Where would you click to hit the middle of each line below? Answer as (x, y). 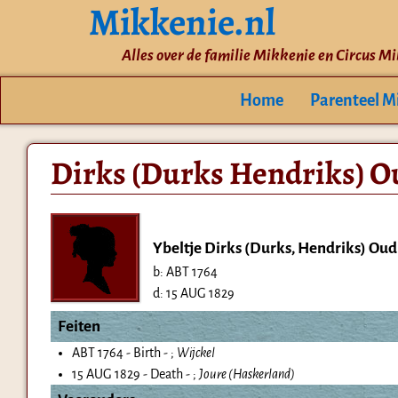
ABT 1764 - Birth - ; (124, 353)
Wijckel (195, 353)
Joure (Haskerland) (247, 374)
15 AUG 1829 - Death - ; (135, 374)
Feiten (79, 327)
